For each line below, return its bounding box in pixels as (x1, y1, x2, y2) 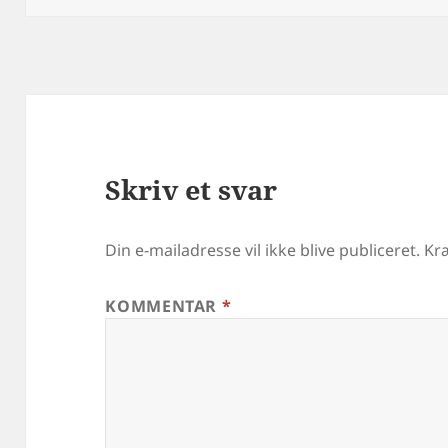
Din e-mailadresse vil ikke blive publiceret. (105, 239, 421, 262)
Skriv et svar (105, 171, 278, 209)
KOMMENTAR (105, 295, 222, 318)
